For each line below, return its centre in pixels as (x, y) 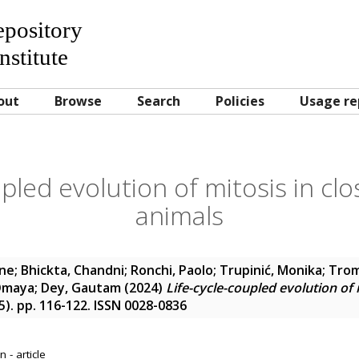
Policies (240, 101)
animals (179, 215)
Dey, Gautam (81, 288)
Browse (78, 101)
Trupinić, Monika (271, 270)
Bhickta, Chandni (73, 270)
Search (159, 101)
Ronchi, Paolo (172, 270)
